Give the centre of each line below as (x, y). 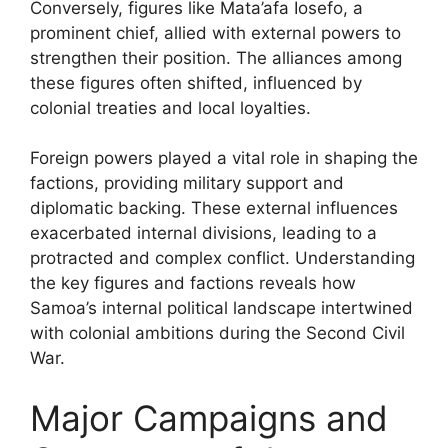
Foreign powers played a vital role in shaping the (224, 158)
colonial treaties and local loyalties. (170, 107)
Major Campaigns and (209, 417)
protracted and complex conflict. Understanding (222, 258)
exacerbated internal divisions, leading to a (203, 233)
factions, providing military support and (187, 183)
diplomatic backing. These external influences (214, 208)
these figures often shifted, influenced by (196, 82)
